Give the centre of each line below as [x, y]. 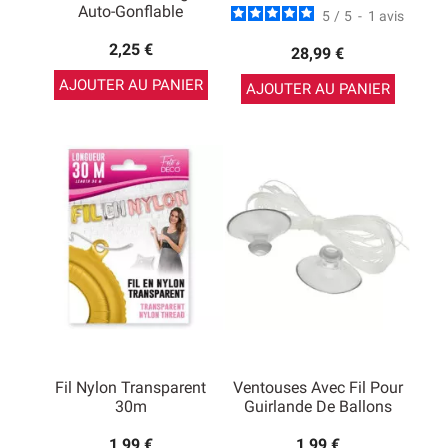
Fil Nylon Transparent [130, 387]
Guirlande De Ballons [317, 406]
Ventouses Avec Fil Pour [317, 387]
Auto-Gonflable [130, 11]
